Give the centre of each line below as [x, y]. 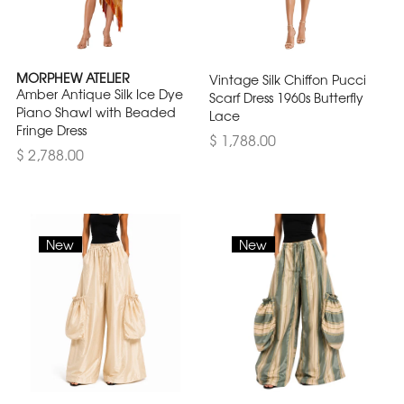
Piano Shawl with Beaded [96, 111]
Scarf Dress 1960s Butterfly [286, 97]
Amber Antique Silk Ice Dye [100, 93]
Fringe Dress [51, 129]
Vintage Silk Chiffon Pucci [288, 79]
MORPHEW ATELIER [73, 77]
